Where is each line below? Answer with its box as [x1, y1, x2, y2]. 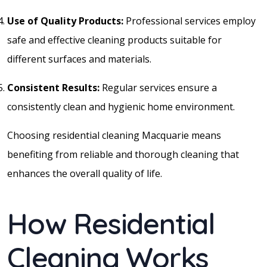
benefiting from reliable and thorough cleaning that [7, 147, 239, 161]
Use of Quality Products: [7, 14, 123, 27]
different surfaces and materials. [7, 52, 151, 66]
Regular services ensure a [100, 80, 217, 94]
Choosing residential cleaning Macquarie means [7, 128, 221, 142]
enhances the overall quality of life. [7, 166, 162, 180]
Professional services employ [123, 14, 256, 27]
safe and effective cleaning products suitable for [7, 33, 222, 46]
